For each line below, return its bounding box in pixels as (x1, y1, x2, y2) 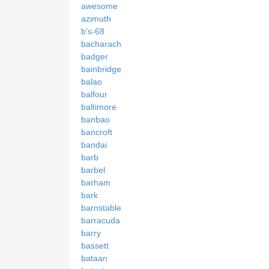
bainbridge (81, 64, 121, 74)
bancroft (81, 127, 112, 137)
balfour (81, 89, 107, 99)
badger (81, 51, 108, 61)
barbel (81, 165, 105, 175)
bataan (81, 253, 107, 263)
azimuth (81, 13, 111, 23)
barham (81, 177, 110, 187)
